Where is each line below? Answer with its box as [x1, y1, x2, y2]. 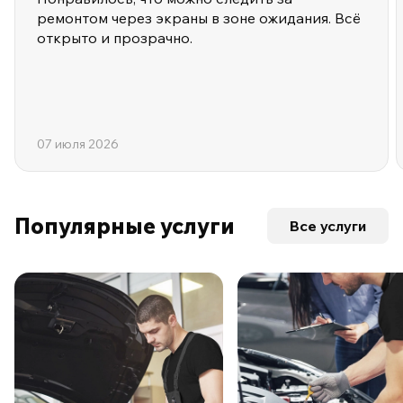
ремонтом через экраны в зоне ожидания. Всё [37, 9, 361, 28]
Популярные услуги [14, 212, 235, 240]
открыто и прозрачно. [37, 29, 193, 48]
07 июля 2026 [37, 136, 119, 153]
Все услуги [290, 217, 366, 236]
